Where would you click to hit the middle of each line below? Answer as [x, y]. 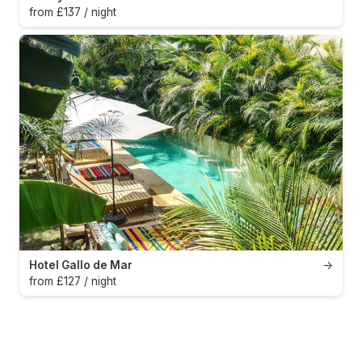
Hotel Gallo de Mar [81, 265]
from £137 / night [73, 13]
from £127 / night [73, 281]
